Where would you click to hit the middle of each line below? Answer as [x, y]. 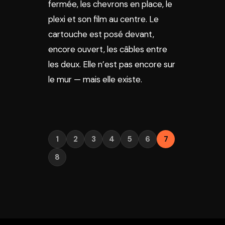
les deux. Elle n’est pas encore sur [112, 64]
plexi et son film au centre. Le [103, 19]
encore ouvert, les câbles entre [108, 49]
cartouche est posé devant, [101, 34]
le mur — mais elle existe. [95, 79]
